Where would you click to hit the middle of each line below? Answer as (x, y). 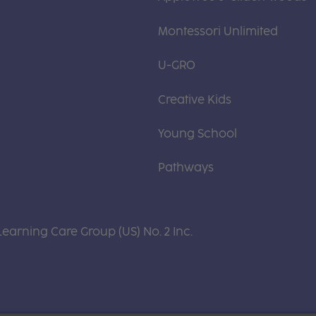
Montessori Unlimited (218, 31)
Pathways (186, 168)
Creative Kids (195, 99)
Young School (197, 133)
